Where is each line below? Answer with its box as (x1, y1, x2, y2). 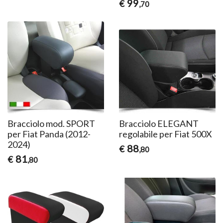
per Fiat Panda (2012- (7, 128, 91, 140)
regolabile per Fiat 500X (118, 128, 212, 140)
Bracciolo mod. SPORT (7, 118, 96, 129)
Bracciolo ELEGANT (118, 118, 199, 129)
